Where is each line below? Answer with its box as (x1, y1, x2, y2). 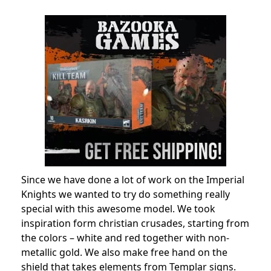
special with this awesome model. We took (21, 201, 215, 215)
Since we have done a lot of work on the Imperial (21, 172, 244, 186)
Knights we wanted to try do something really (21, 187, 230, 201)
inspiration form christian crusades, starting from (21, 216, 249, 230)
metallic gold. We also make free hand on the (21, 245, 227, 259)
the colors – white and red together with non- (21, 230, 229, 244)
